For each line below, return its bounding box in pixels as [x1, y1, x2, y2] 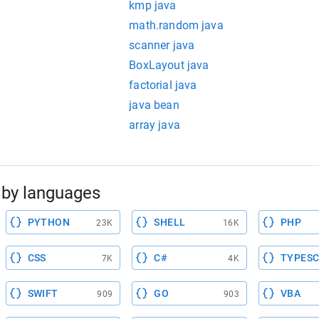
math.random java [129, 19, 224, 32]
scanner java [129, 38, 195, 52]
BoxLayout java [129, 58, 209, 72]
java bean [129, 98, 179, 112]
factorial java [129, 78, 197, 92]
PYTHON [27, 216, 70, 228]
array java [129, 118, 180, 132]
